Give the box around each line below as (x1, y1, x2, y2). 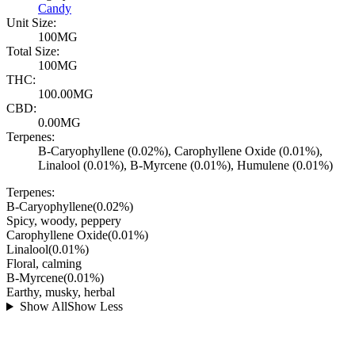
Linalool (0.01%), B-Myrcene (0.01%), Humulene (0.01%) (38, 158, 333, 173)
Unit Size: (6, 16, 56, 30)
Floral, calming (6, 257, 82, 271)
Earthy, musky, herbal (6, 285, 115, 300)
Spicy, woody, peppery (6, 214, 121, 228)
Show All (19, 300, 67, 314)
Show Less (67, 300, 123, 314)
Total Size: (6, 44, 59, 59)
